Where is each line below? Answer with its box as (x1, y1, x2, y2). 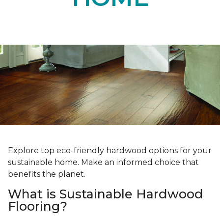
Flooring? (8, 199, 67, 214)
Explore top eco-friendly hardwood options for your (8, 146, 212, 156)
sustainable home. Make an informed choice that (8, 158, 199, 167)
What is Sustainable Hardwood (8, 187, 203, 202)
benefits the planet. (8, 169, 87, 179)
